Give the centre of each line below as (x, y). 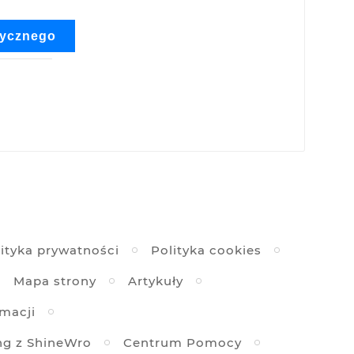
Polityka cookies (206, 250)
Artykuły (155, 281)
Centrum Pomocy (182, 343)
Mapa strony (55, 281)
